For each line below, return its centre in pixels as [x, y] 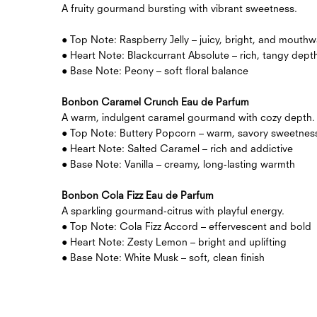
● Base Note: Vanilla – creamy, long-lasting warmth [178, 163]
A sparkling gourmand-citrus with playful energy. [173, 210]
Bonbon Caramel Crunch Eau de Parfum [155, 101]
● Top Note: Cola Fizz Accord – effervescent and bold [186, 226]
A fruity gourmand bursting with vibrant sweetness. [179, 8]
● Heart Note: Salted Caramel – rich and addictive [177, 148]
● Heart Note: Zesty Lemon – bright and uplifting [174, 241]
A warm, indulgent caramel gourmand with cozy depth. [188, 117]
